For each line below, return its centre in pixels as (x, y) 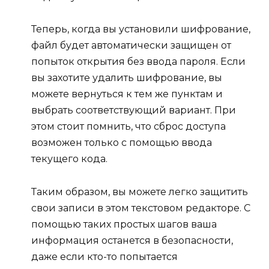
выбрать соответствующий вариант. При (134, 110)
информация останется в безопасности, (132, 240)
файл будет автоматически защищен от (131, 46)
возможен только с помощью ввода (122, 143)
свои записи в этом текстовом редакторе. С (141, 208)
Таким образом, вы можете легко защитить (140, 192)
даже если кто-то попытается (104, 256)
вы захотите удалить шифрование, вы (127, 78)
